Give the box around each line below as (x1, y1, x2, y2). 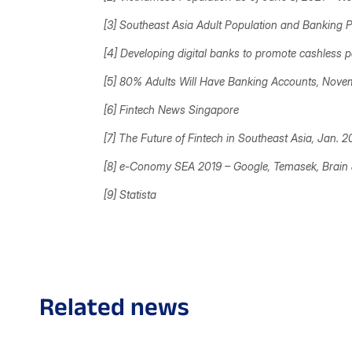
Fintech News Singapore (119, 102, 242, 116)
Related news (39, 291, 189, 320)
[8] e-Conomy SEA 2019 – (104, 159, 233, 173)
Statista (119, 187, 156, 201)
